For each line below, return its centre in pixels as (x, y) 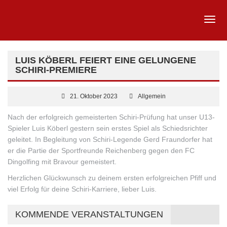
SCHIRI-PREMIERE (56, 70)
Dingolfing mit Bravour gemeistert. (62, 162)
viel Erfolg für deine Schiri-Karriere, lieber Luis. (82, 189)
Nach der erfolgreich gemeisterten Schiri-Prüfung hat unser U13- (111, 117)
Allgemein (152, 96)
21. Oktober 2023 (94, 96)
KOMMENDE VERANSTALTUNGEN (89, 214)
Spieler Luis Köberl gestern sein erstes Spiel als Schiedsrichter (108, 128)
